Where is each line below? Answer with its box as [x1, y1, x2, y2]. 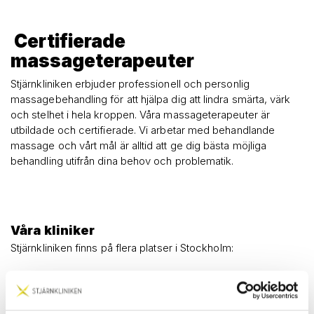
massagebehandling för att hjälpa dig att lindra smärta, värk [11, 92, 291, 106]
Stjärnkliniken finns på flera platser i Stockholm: [11, 241, 233, 255]
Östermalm [39, 289, 93, 304]
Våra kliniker [11, 222, 95, 238]
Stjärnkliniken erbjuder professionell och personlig [11, 76, 250, 90]
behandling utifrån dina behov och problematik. [11, 153, 237, 168]
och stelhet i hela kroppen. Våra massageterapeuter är [11, 107, 270, 121]
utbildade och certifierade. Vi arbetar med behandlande [11, 123, 275, 137]
